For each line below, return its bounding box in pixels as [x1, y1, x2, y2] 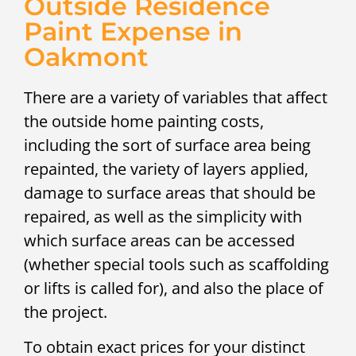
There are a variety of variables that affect [24, 86, 327, 108]
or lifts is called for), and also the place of [24, 277, 323, 299]
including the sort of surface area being [24, 133, 311, 156]
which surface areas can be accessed [24, 229, 295, 251]
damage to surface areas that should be [24, 181, 315, 203]
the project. [24, 300, 107, 323]
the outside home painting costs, [24, 110, 264, 132]
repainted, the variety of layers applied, [24, 157, 308, 180]
